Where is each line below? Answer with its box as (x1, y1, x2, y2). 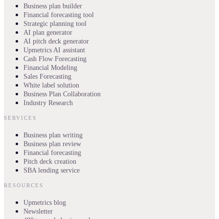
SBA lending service (23, 166, 80, 174)
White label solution (23, 81, 79, 89)
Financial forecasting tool (23, 11, 94, 19)
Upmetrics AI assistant (23, 46, 85, 54)
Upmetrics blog (23, 198, 66, 206)
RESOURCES (4, 182, 44, 188)
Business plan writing (23, 131, 83, 139)
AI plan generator (23, 28, 72, 36)
